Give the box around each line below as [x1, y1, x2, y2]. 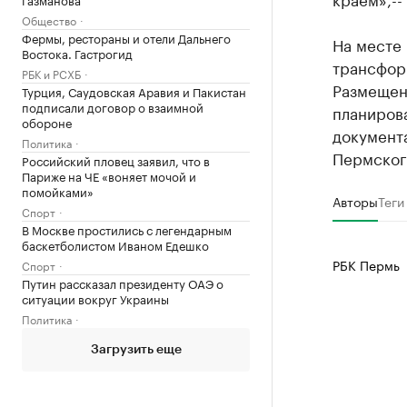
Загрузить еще [90, 342, 182, 356]
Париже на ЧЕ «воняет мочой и [22, 165, 196, 184]
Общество [22, 10, 76, 28]
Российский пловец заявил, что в [22, 150, 210, 169]
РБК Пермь [332, 254, 400, 274]
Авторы [332, 191, 378, 211]
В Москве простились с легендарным [22, 219, 232, 238]
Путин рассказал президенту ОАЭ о [22, 273, 223, 292]
